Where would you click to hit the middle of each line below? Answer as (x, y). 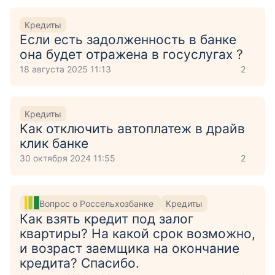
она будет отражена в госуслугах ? (131, 54)
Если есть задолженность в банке (128, 40)
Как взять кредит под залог (107, 219)
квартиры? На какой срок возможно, (137, 234)
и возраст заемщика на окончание (130, 248)
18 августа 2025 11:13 (65, 69)
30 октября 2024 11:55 (68, 158)
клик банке (54, 143)
